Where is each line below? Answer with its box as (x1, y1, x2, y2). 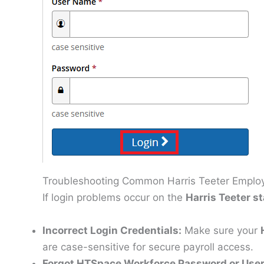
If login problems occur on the (42, 192, 186, 204)
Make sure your (181, 224, 260, 236)
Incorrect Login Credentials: (42, 224, 181, 236)
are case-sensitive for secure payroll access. (42, 240, 253, 253)
